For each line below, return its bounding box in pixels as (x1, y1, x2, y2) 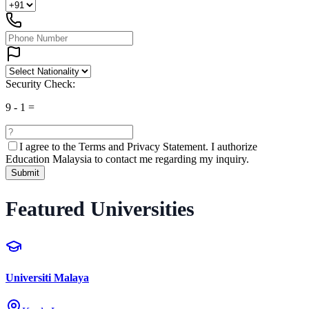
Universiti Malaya (6, 272, 89, 284)
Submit (11, 168, 39, 179)
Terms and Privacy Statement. (79, 141, 208, 153)
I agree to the (19, 141, 79, 153)
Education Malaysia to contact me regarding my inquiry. (6, 153, 249, 166)
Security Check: (6, 78, 75, 90)
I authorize (211, 141, 257, 153)
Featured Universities (6, 197, 195, 220)
